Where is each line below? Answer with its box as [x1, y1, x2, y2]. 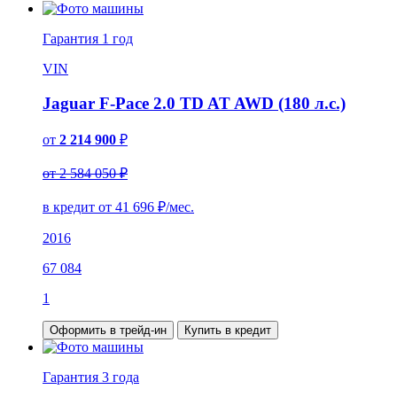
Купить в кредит [184, 323, 271, 338]
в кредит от [43, 199, 115, 215]
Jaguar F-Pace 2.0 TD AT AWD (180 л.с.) [43, 93, 346, 113]
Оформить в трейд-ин [50, 323, 167, 338]
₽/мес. [154, 199, 194, 215]
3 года [102, 370, 139, 385]
